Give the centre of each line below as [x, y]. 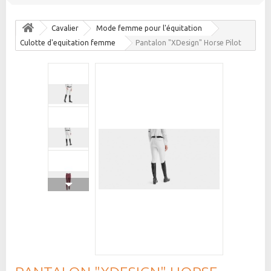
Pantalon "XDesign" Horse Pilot [188, 43]
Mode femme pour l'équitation [149, 28]
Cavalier [65, 28]
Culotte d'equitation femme [68, 43]
